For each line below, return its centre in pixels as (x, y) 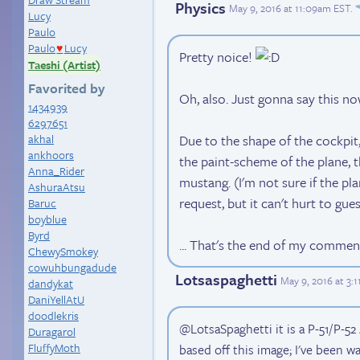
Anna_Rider (56, 171)
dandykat (51, 283)
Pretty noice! (217, 57)
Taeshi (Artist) (64, 65)
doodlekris (53, 315)
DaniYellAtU (56, 299)
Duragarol (52, 331)
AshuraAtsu (57, 187)
